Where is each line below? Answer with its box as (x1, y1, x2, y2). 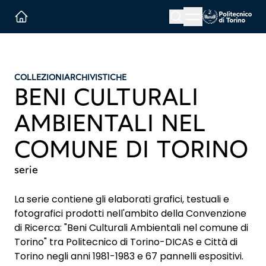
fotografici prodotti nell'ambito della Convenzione (14, 207, 246, 220)
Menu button (192, 8, 240, 18)
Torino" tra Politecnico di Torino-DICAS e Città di (14, 235, 237, 249)
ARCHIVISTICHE (64, 72, 126, 83)
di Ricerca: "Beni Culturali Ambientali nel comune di (14, 221, 248, 235)
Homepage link (201, 25, 259, 35)
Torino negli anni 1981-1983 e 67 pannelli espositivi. (14, 249, 243, 263)
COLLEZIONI (14, 72, 64, 83)
